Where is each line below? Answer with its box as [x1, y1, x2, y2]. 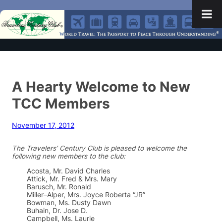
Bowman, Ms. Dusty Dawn [27, 198, 111, 207]
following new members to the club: [12, 152, 125, 161]
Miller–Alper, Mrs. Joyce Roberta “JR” [27, 190, 145, 199]
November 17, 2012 [12, 121, 74, 130]
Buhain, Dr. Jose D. [27, 206, 87, 215]
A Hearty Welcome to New [12, 78, 190, 96]
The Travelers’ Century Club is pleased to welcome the [12, 144, 187, 153]
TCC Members [12, 95, 110, 112]
